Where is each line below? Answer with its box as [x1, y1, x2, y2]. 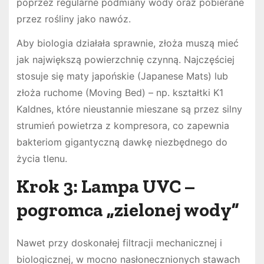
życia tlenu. [16, 153, 67, 165]
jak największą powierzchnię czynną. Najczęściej [16, 54, 235, 66]
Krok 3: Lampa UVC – [16, 174, 195, 197]
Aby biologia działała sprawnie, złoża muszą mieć [16, 37, 239, 49]
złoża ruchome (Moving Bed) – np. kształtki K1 [16, 87, 223, 99]
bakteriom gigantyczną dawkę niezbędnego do [16, 136, 227, 148]
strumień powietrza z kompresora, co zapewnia [16, 120, 229, 132]
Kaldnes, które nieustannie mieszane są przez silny [16, 103, 242, 115]
